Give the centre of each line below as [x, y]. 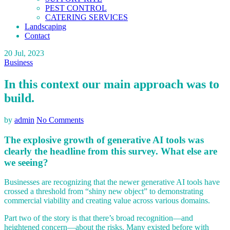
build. [19, 98]
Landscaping [45, 26]
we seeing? [26, 162]
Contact [37, 36]
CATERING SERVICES [87, 17]
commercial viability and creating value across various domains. [107, 201]
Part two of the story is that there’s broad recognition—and [99, 218]
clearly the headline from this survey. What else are [111, 151]
